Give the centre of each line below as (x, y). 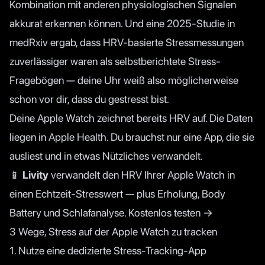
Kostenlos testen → (171, 212)
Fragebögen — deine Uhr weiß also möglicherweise (124, 80)
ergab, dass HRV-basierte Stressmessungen (146, 42)
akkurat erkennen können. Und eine (88, 23)
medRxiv (29, 42)
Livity (35, 174)
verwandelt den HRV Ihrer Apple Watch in (142, 174)
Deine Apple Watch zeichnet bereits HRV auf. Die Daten (131, 118)
